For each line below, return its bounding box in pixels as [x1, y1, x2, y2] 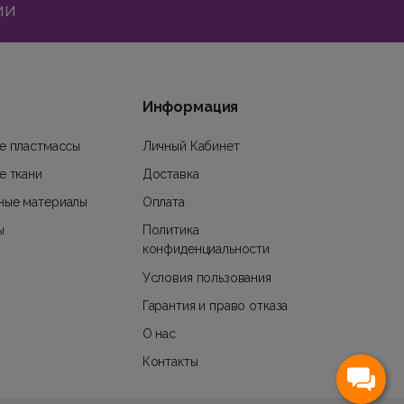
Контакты [142, 354, 198, 370]
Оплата [142, 195, 185, 210]
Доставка [142, 167, 199, 182]
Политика [142, 223, 199, 238]
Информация [142, 97, 239, 115]
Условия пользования [142, 270, 271, 285]
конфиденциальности [142, 242, 271, 257]
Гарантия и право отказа [142, 298, 289, 313]
